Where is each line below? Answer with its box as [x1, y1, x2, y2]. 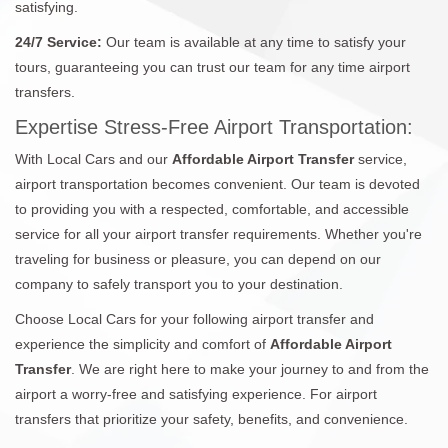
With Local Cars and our [15, 150, 172, 167]
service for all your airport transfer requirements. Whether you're [15, 225, 422, 242]
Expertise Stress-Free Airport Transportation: [15, 115, 413, 138]
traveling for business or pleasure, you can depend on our [15, 250, 381, 267]
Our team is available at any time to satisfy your [106, 33, 406, 50]
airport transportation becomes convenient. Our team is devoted [15, 175, 420, 192]
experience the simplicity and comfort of [15, 335, 270, 352]
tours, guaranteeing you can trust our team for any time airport [15, 58, 410, 75]
